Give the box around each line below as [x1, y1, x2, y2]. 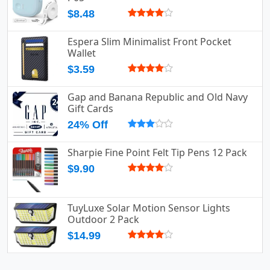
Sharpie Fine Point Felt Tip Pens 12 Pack [67, 146, 247, 160]
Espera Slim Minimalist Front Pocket [67, 35, 231, 49]
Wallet [67, 46, 96, 60]
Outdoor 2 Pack [67, 213, 139, 227]
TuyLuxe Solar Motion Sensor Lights [67, 201, 230, 215]
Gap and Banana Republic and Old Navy [67, 90, 248, 104]
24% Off [67, 119, 108, 131]
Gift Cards [67, 102, 113, 116]
